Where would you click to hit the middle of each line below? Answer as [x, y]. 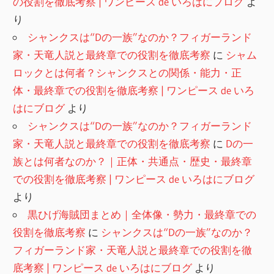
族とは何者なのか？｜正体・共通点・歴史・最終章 [133, 161]
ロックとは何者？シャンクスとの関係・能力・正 [128, 73]
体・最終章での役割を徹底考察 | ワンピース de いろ [134, 91]
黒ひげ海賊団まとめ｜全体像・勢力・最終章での [142, 215]
